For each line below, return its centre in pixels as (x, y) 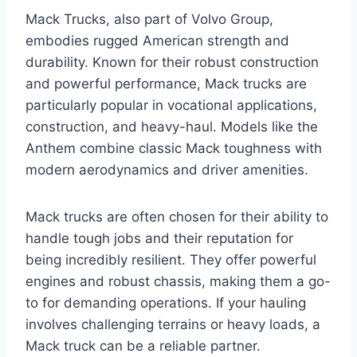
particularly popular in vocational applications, (171, 105)
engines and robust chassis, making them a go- (178, 281)
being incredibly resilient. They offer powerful (171, 259)
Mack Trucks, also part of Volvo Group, (149, 19)
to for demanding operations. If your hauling (166, 302)
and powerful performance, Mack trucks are (166, 83)
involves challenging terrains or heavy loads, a (173, 324)
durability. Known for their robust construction (172, 62)
